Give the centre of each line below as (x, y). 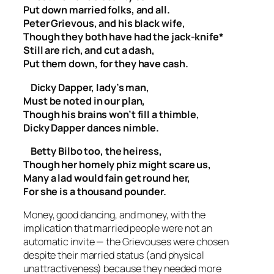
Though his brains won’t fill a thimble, (112, 114)
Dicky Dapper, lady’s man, (87, 87)
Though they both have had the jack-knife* (124, 37)
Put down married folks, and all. (97, 10)
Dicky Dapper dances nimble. (91, 128)
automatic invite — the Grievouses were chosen (126, 242)
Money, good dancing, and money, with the (114, 215)
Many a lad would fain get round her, (107, 178)
